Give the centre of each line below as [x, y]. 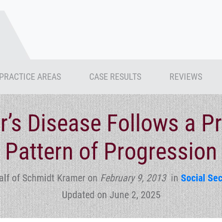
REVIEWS [186, 77]
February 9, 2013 [133, 178]
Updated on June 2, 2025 [111, 195]
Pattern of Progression [111, 151]
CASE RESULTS [115, 77]
